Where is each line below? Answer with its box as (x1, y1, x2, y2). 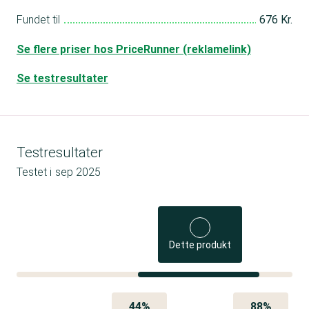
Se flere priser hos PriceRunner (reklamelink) (17, 42, 251, 56)
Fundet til (17, 12, 60, 26)
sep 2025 (55, 165, 101, 179)
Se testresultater (17, 71, 108, 85)
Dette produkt (169, 239, 232, 250)
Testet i (17, 165, 52, 179)
